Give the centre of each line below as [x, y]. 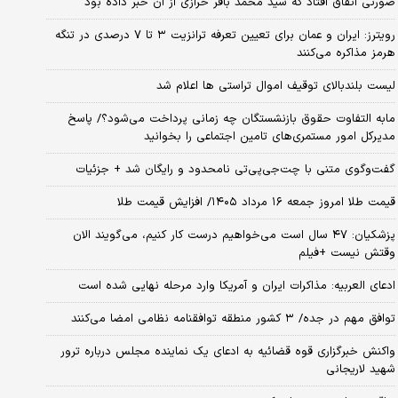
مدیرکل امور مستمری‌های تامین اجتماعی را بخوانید [269, 136]
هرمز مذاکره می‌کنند [346, 53]
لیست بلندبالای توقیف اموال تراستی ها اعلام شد [275, 86]
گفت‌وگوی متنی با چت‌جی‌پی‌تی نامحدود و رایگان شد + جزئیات [235, 169]
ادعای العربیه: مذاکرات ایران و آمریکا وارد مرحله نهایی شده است [236, 286]
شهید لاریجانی [360, 369]
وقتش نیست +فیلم [346, 253]
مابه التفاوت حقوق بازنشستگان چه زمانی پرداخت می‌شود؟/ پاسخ [231, 119]
